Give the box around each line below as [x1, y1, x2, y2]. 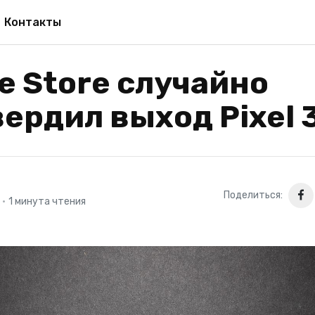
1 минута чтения [8, 195, 86, 207]
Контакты [4, 15, 61, 29]
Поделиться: [224, 189, 283, 201]
